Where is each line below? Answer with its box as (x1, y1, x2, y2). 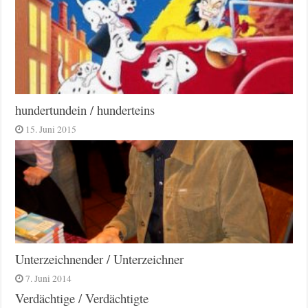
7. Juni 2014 (25, 272, 72, 285)
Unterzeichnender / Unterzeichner (15, 250, 184, 268)
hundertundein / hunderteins (15, 101, 155, 119)
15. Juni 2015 (25, 123, 77, 136)
